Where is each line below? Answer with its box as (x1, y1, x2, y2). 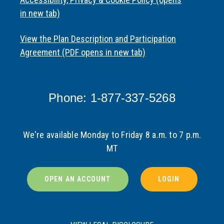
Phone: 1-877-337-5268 (48, 91, 175, 105)
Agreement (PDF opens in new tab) (20, 47, 145, 58)
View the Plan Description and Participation (20, 33, 176, 44)
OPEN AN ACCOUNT (44, 175, 111, 183)
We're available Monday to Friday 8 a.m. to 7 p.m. (22, 129, 201, 140)
